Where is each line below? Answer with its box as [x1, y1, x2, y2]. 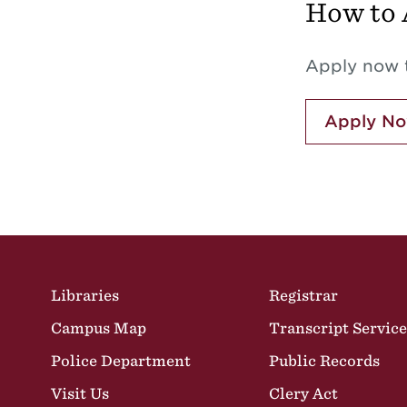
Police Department [51, 352, 191, 369]
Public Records [269, 352, 381, 369]
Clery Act [269, 385, 339, 402]
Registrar [269, 287, 339, 303]
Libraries [51, 287, 119, 303]
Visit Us [51, 385, 109, 402]
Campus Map [51, 320, 146, 336]
